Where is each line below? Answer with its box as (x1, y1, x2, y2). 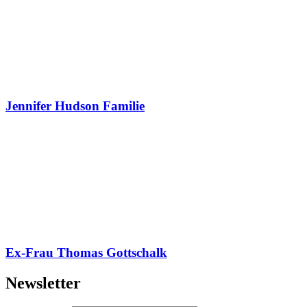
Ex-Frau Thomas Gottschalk (5, 245, 167, 260)
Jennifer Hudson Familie (5, 99, 145, 114)
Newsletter (5, 273, 81, 292)
